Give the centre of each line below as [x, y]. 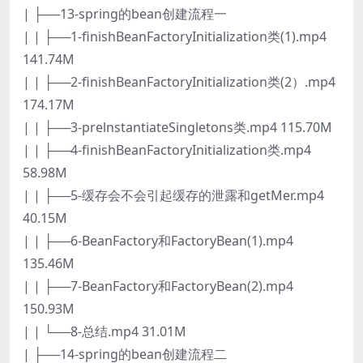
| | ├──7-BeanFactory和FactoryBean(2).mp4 [158, 286]
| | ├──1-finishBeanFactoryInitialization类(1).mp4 [175, 36]
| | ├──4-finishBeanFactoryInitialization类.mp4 [167, 149]
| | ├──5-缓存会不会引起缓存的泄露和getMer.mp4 [173, 195]
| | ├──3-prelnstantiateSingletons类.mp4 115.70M [177, 127]
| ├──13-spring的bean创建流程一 [125, 13]
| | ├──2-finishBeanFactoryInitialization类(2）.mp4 [179, 81]
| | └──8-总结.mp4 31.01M [105, 331]
